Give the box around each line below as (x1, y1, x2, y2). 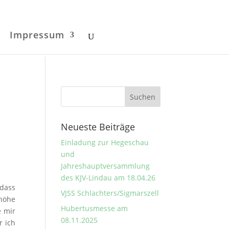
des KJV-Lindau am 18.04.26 (61, 173, 156, 182)
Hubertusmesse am (61, 203, 128, 213)
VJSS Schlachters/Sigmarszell (61, 188, 159, 198)
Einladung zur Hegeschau (61, 138, 149, 147)
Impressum (9, 29, 64, 41)
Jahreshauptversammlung (61, 161, 150, 171)
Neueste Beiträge (61, 121, 135, 133)
